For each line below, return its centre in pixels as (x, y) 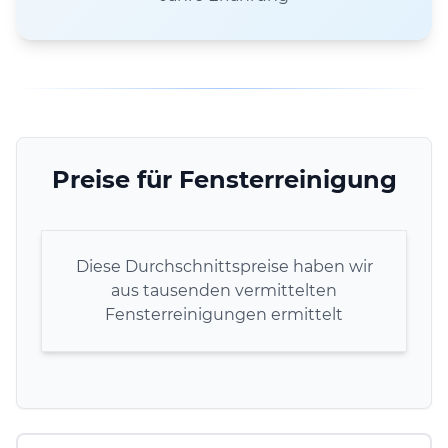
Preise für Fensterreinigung (224, 179)
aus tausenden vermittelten (224, 290)
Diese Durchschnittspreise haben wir (224, 266)
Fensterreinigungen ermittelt (224, 314)
